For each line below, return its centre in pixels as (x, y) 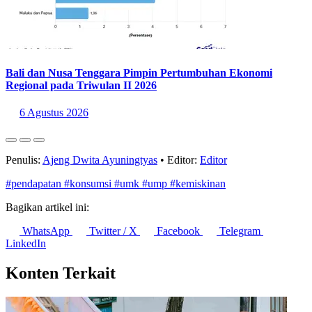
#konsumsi (89, 196)
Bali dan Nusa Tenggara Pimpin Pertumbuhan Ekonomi (139, 85)
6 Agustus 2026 (54, 125)
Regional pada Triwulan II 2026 (81, 97)
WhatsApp (46, 243)
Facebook (178, 243)
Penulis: (24, 172)
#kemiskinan (198, 196)
